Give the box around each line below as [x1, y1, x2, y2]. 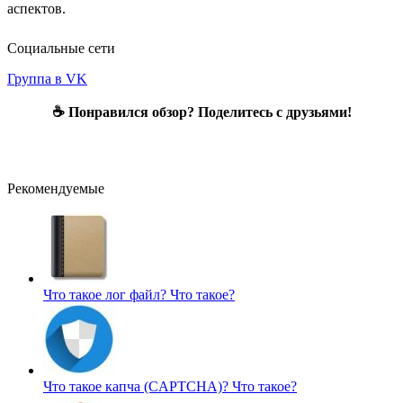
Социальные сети [7, 40, 115, 56]
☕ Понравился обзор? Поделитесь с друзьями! [51, 103, 352, 120]
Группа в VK [7, 70, 87, 86]
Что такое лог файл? [43, 286, 170, 302]
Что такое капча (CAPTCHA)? [43, 378, 232, 394]
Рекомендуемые [7, 180, 104, 196]
